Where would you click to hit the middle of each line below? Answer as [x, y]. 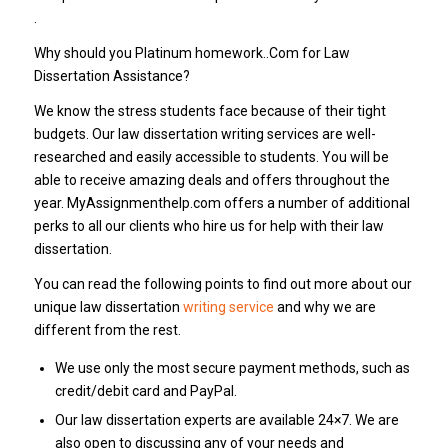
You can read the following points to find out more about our [222, 283]
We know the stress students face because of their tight [209, 110]
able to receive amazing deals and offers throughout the [211, 179]
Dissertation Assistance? [111, 75]
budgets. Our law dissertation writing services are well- [204, 133]
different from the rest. [107, 329]
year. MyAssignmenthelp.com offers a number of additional [221, 202]
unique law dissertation [108, 306]
